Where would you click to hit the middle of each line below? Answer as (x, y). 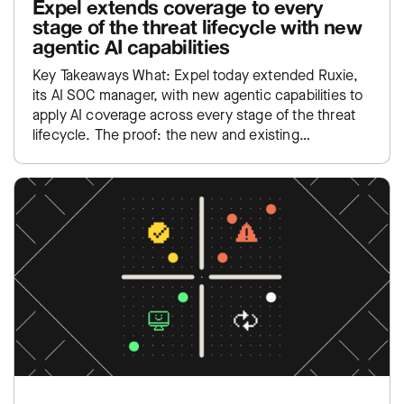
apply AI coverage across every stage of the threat (194, 115)
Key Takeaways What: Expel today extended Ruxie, (196, 75)
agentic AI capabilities (131, 46)
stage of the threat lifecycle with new (197, 27)
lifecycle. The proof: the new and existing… (171, 135)
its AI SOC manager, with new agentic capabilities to (198, 95)
